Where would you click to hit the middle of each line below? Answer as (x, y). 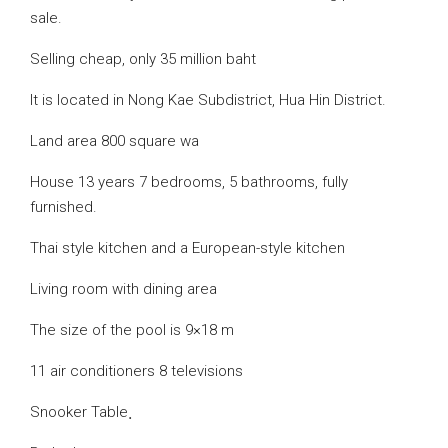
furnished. (63, 207)
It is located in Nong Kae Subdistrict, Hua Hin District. (208, 100)
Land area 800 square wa (114, 141)
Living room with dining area (123, 289)
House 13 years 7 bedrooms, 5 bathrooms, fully (189, 182)
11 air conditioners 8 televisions (136, 371)
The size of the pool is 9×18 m (132, 330)
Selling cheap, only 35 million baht (143, 59)
